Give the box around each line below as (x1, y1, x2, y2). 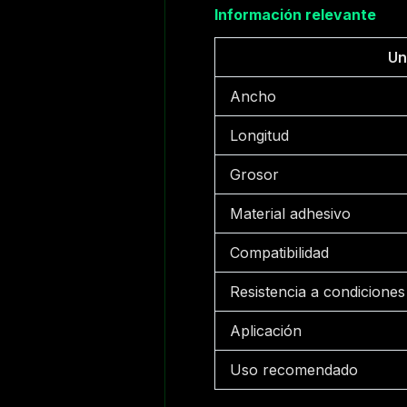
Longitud (230, 126, 290, 145)
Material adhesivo (230, 204, 352, 223)
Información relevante (214, 5, 377, 25)
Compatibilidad (230, 243, 330, 263)
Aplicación (230, 322, 303, 341)
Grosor (230, 165, 280, 184)
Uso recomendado (230, 361, 359, 380)
